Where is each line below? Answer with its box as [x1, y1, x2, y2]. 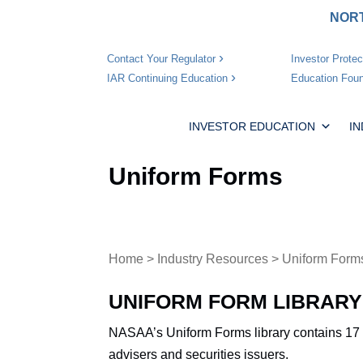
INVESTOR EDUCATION [188, 119, 315, 133]
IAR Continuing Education [107, 72, 228, 85]
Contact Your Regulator [107, 53, 216, 66]
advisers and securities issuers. [109, 347, 293, 361]
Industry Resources [157, 252, 269, 266]
